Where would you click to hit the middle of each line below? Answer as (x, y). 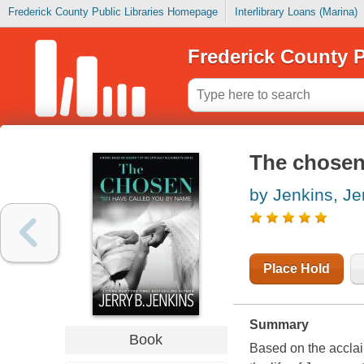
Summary (279, 325)
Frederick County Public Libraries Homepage (113, 12)
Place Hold (296, 269)
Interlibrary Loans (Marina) (296, 12)
